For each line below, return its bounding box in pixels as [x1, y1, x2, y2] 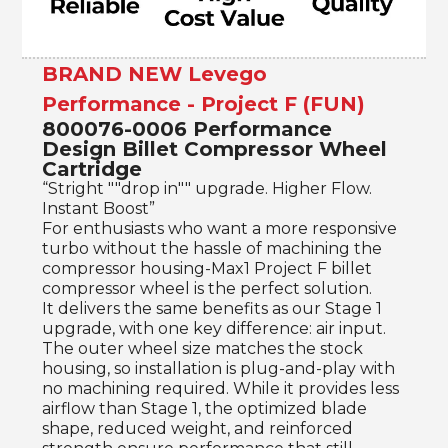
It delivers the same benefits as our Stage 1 [42, 299, 382, 319]
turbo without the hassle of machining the [42, 239, 382, 259]
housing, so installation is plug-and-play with [42, 359, 395, 379]
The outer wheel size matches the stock [42, 339, 363, 359]
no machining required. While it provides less [42, 379, 399, 399]
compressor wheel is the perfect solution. [42, 279, 372, 299]
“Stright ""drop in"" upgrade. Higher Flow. [42, 179, 372, 199]
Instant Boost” [42, 199, 155, 219]
